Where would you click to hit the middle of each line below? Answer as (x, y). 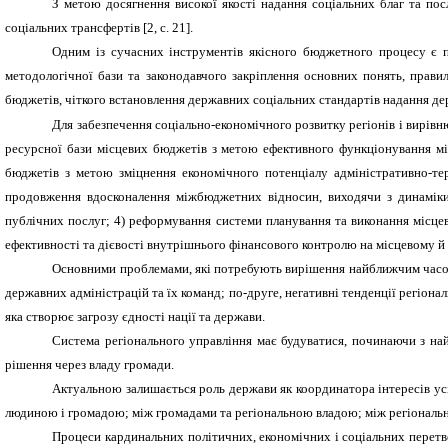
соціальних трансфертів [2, (82, 27)
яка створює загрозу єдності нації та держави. (135, 316)
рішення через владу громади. (89, 364)
